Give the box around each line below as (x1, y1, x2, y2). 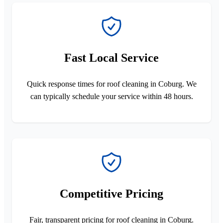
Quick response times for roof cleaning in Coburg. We (26, 79, 197, 88)
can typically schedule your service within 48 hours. (30, 92, 193, 101)
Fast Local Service (64, 51, 159, 64)
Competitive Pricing (60, 187, 163, 200)
